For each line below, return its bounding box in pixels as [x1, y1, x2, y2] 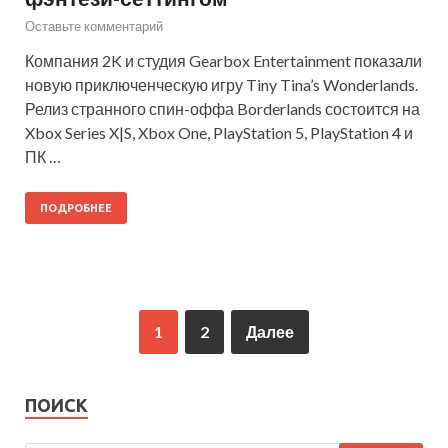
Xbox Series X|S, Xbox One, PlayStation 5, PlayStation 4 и [25, 122, 413, 142]
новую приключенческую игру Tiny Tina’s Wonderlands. [25, 74, 418, 94]
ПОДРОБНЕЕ [40, 201, 112, 214]
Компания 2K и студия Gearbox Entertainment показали [25, 50, 422, 70]
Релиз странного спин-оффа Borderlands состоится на [25, 98, 420, 118]
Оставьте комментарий [25, 17, 163, 34]
